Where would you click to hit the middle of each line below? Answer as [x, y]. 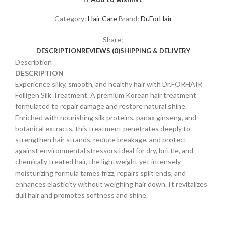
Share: [113, 40]
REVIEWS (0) [100, 51]
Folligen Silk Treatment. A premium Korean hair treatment [106, 95]
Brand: [129, 19]
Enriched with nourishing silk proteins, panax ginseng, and [106, 118]
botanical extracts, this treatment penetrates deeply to [103, 129]
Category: [70, 19]
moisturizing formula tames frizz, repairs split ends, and [100, 173]
